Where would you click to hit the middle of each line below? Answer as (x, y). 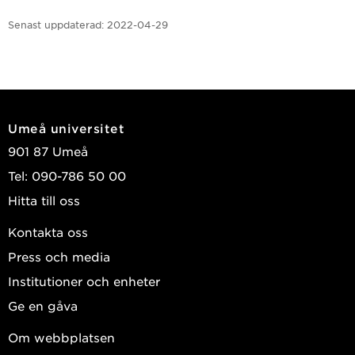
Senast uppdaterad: (56, 24)
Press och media (59, 256)
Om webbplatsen (61, 337)
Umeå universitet (66, 128)
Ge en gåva (43, 305)
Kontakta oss (48, 231)
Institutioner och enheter (84, 281)
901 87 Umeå (48, 151)
